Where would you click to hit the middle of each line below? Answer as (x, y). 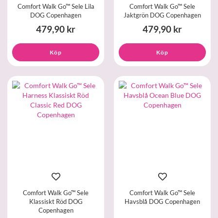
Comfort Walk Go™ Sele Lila (56, 7)
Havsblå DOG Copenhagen (162, 201)
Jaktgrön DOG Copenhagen (162, 15)
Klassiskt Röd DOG (56, 201)
